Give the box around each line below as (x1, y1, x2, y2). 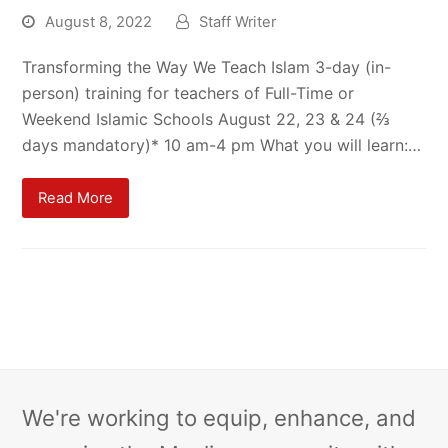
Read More (38, 188, 114, 207)
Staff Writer (199, 13, 277, 31)
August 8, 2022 (45, 13, 153, 31)
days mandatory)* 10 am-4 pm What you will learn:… (22, 135, 422, 155)
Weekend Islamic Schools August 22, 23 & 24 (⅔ (22, 109, 391, 129)
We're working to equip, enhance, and (22, 405, 417, 432)
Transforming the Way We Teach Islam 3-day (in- (22, 57, 392, 77)
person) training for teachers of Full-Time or (22, 83, 355, 103)
